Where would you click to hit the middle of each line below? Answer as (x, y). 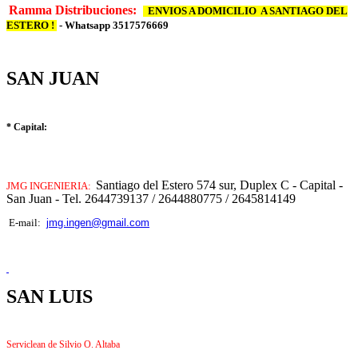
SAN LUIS (50, 297)
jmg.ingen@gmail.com (98, 222)
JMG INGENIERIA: (50, 187)
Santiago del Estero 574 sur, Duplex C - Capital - (219, 185)
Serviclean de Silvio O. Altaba (64, 345)
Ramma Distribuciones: (76, 10)
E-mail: (26, 223)
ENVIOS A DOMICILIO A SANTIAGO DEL (245, 12)
